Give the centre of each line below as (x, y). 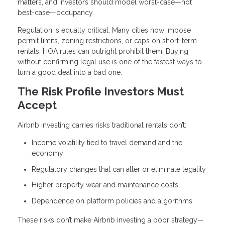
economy (47, 153)
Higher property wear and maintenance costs (105, 185)
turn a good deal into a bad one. (70, 72)
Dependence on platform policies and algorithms (112, 201)
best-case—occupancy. (56, 12)
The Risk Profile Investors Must (101, 91)
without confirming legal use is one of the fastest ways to (110, 62)
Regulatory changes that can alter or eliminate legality (119, 169)
